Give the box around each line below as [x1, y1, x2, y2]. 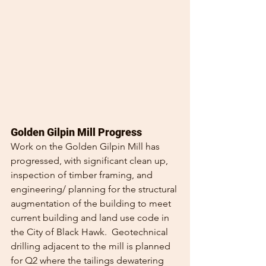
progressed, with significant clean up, [11, 154, 170, 166]
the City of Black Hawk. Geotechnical [11, 226, 170, 237]
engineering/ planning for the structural [11, 183, 179, 195]
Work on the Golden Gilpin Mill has [11, 140, 162, 152]
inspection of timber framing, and [11, 169, 155, 180]
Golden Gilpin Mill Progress [11, 125, 142, 138]
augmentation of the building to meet [11, 197, 173, 209]
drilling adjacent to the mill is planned [11, 240, 173, 252]
